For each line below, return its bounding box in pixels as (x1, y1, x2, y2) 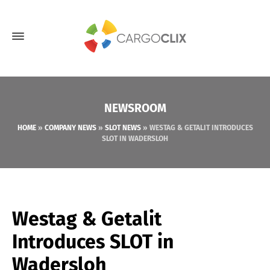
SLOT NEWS (104, 124, 141, 132)
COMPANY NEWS (44, 124, 96, 132)
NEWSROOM (104, 101, 166, 115)
